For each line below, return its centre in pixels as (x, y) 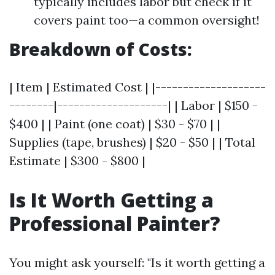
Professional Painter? (115, 223)
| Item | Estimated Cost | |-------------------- (137, 87)
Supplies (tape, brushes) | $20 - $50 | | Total (132, 142)
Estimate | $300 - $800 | (77, 161)
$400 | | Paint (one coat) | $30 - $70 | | (115, 124)
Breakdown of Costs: (101, 49)
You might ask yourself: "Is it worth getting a (137, 262)
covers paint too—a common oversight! (147, 20)
